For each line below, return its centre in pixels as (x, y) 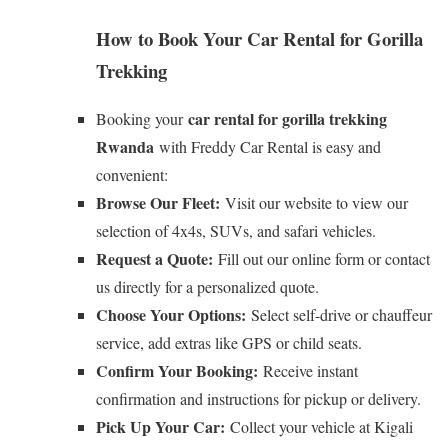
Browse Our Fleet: (158, 203)
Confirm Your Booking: (177, 371)
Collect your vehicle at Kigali (319, 427)
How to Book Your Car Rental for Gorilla (259, 38)
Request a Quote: (154, 259)
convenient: (132, 175)
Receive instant (308, 371)
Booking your (142, 119)
